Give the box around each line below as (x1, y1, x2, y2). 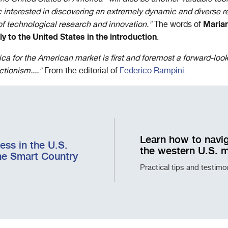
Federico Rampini (120, 64, 184, 77)
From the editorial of (42, 64, 120, 77)
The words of (152, 18, 203, 31)
